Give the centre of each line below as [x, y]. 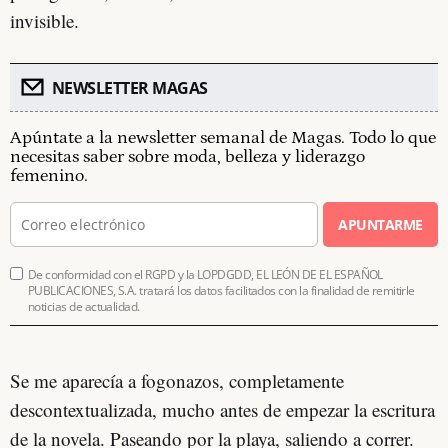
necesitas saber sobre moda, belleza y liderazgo [187, 156]
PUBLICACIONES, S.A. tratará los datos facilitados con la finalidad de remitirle [221, 290]
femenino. [49, 175]
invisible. [44, 20]
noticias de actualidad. [84, 306]
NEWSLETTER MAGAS [129, 87]
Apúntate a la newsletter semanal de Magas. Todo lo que [223, 137]
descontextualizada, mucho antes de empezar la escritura [222, 409]
